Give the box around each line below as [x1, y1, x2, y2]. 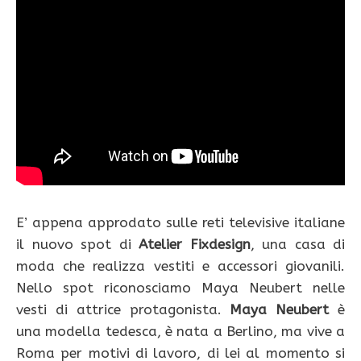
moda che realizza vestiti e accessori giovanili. [16, 258, 345, 275]
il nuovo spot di [16, 236, 139, 253]
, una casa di [250, 236, 345, 253]
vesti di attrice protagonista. [16, 301, 230, 318]
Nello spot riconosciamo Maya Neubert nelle [16, 280, 345, 297]
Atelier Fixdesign [139, 236, 251, 253]
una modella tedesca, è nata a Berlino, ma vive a [16, 323, 345, 340]
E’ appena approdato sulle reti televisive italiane [16, 214, 345, 231]
